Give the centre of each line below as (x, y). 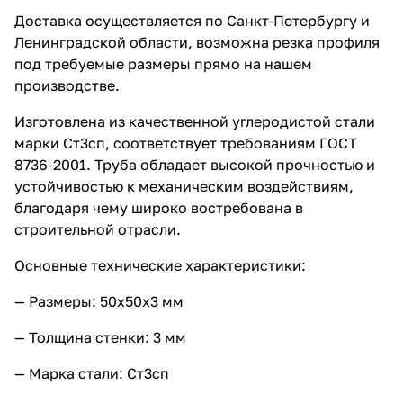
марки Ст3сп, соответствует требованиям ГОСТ (186, 143)
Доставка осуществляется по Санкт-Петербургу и (192, 20)
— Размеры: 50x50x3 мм (99, 301)
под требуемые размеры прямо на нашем (163, 63)
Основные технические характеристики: (160, 265)
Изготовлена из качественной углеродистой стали (195, 121)
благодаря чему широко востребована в (159, 207)
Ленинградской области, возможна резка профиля (197, 42)
